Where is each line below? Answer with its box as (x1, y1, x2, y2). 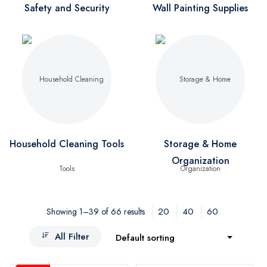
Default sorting (116, 231, 175, 244)
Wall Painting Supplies (153, 1, 248, 15)
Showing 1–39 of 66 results (46, 206, 145, 218)
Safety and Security (24, 1, 110, 15)
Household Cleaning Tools (10, 137, 124, 151)
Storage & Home (164, 137, 237, 151)
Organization (171, 154, 229, 167)
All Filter (55, 229, 89, 243)
